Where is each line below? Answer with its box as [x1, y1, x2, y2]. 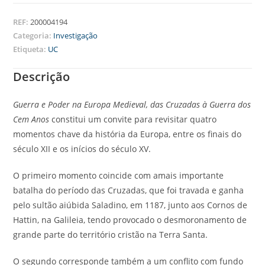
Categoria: [13, 30, 54, 41]
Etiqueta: [13, 44, 49, 55]
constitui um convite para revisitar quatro [49, 114, 217, 125]
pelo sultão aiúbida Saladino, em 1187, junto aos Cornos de [13, 199, 248, 211]
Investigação [53, 30, 98, 41]
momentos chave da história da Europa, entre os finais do [13, 128, 242, 140]
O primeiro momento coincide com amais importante [13, 170, 224, 182]
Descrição [13, 69, 70, 85]
